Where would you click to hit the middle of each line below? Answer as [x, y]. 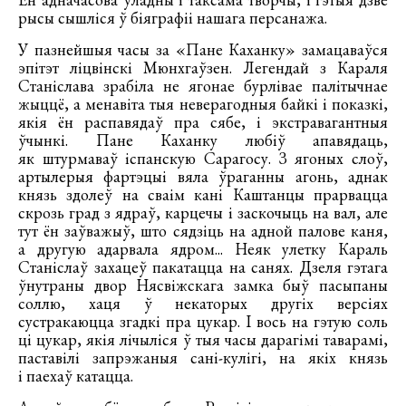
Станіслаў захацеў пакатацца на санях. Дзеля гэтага [203, 267]
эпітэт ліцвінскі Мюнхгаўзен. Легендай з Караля [203, 68]
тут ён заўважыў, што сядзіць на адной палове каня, [203, 231]
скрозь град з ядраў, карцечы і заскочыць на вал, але [203, 213]
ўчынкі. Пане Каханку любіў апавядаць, [203, 140]
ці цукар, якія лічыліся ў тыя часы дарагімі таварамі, [203, 340]
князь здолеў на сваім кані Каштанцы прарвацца [203, 195]
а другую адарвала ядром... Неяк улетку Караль [203, 249]
